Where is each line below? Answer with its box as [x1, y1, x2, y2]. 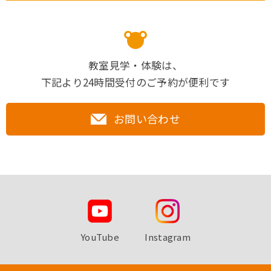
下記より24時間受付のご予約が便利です [41, 74, 230, 90]
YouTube [80, 230, 120, 243]
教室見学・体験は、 [88, 57, 183, 73]
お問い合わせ [114, 111, 180, 126]
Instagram [145, 230, 191, 243]
